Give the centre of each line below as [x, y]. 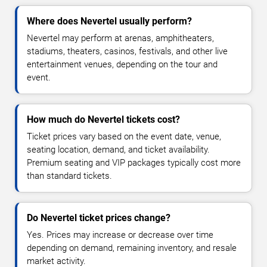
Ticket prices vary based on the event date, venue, [124, 137]
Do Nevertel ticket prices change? [99, 218]
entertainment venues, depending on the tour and [122, 65]
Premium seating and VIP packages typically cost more [134, 163]
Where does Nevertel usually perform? [109, 21]
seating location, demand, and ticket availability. [118, 150]
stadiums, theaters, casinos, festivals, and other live [127, 52]
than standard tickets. [69, 176]
